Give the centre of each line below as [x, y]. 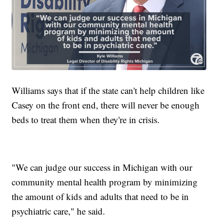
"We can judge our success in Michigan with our [102, 167]
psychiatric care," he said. [59, 211]
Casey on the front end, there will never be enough [106, 105]
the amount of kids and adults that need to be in [100, 196]
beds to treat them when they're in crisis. [86, 119]
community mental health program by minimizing [105, 182]
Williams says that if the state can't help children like [108, 90]
